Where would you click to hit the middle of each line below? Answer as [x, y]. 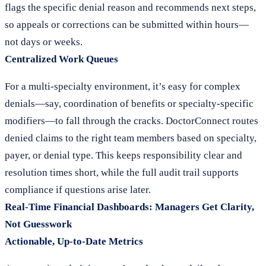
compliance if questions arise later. [78, 190]
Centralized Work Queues [61, 59]
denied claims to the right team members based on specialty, [131, 138]
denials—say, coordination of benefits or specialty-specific [129, 104]
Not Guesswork [38, 224]
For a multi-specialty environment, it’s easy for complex [123, 86]
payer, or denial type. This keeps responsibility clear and [123, 155]
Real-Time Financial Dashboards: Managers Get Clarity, [129, 207]
